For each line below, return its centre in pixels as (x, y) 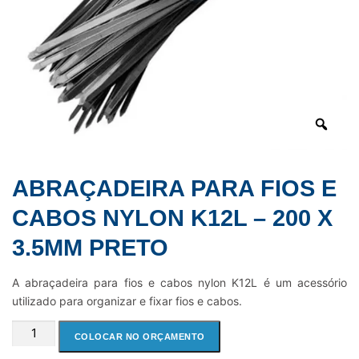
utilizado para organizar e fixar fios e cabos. (127, 301)
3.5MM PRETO (90, 247)
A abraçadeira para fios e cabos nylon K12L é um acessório (179, 282)
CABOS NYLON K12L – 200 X (172, 218)
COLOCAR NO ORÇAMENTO (139, 336)
